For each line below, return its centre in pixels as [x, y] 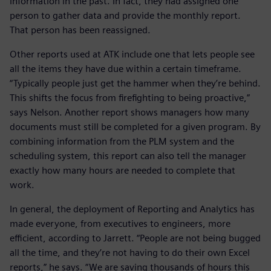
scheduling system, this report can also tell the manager [128, 156]
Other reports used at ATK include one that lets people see [132, 54]
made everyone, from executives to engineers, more [120, 224]
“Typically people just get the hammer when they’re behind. [135, 83]
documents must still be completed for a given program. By [135, 127]
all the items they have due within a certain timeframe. [126, 69]
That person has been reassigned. [80, 30]
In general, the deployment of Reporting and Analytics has [132, 209]
